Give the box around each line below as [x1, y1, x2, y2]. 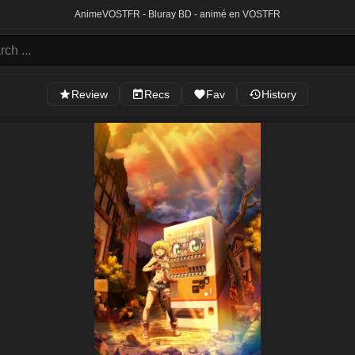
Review [71, 88, 108, 101]
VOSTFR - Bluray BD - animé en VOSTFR [102, 9, 281, 20]
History [261, 88, 296, 101]
